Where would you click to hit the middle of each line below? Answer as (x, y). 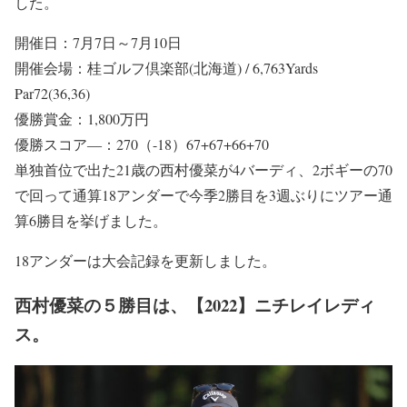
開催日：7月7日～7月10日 (98, 42)
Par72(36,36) (52, 93)
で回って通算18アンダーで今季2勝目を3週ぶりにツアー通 (203, 194)
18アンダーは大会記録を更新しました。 (145, 260)
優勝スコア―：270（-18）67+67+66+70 (142, 144)
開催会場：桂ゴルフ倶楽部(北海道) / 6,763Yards (166, 67)
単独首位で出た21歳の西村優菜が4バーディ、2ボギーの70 (203, 169)
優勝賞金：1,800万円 (82, 118)
